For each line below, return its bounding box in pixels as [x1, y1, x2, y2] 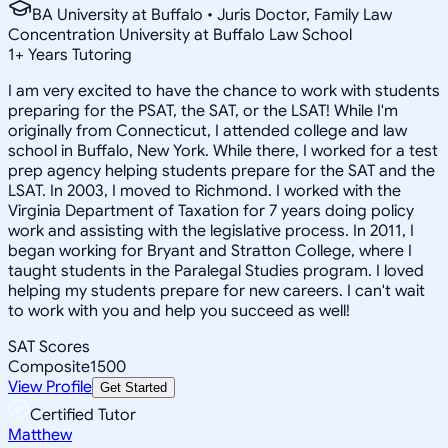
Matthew [8, 424, 72, 445]
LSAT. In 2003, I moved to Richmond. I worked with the [8, 180, 401, 201]
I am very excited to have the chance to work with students [8, 80, 440, 101]
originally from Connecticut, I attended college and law [8, 120, 407, 141]
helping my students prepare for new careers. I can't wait [8, 280, 425, 301]
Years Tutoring [24, 44, 132, 65]
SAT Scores [8, 336, 90, 357]
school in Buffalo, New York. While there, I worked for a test [8, 140, 438, 161]
